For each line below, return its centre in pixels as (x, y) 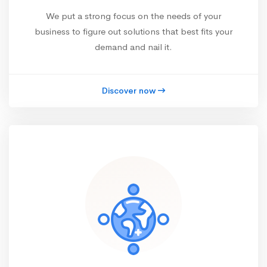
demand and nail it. (133, 47)
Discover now (129, 91)
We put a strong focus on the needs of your (133, 16)
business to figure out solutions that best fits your (133, 32)
